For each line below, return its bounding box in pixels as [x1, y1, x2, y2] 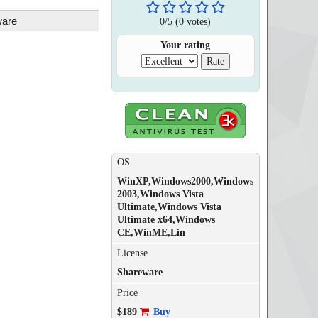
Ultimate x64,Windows [116, 214, 215, 225]
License [116, 248, 148, 258]
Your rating [160, 40, 211, 50]
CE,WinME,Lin [116, 227, 185, 238]
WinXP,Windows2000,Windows [116, 176, 253, 187]
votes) [184, 16, 212, 27]
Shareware [116, 267, 163, 278]
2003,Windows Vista [116, 189, 204, 199]
